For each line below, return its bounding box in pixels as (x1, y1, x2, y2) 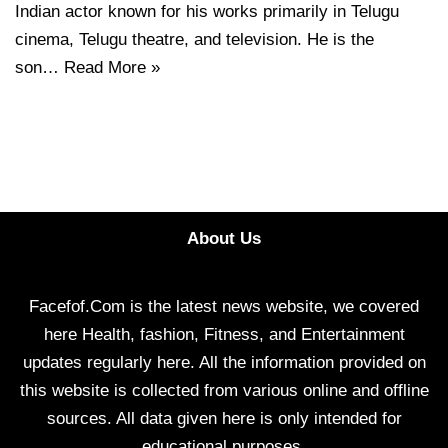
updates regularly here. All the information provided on (22, 353, 426, 373)
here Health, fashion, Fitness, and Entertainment (43, 325, 405, 345)
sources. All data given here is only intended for (46, 409, 402, 429)
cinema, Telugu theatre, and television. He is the (15, 30, 374, 50)
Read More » (64, 58, 160, 78)
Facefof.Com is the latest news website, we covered (29, 297, 419, 317)
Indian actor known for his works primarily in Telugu (15, 2, 399, 22)
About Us (187, 229, 261, 249)
